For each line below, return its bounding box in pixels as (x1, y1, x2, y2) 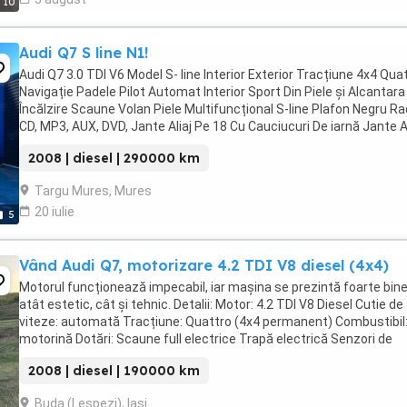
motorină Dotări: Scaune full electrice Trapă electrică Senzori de (19, 332, 392, 346)
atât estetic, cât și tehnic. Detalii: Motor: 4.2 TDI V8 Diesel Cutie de (19, 297, 403, 312)
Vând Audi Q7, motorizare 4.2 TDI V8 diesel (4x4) (19, 256, 389, 274)
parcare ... (19, 349, 75, 363)
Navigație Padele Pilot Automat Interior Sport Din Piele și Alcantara (19, 84, 405, 99)
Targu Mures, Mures (35, 184, 152, 198)
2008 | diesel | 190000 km (28, 362, 200, 379)
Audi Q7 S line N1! (19, 44, 148, 62)
